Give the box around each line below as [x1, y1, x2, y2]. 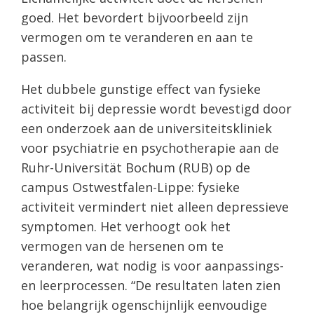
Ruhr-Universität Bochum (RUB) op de [21, 158, 250, 176]
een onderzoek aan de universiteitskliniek [21, 119, 272, 137]
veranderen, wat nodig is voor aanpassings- [21, 257, 284, 274]
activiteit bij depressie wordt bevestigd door [21, 100, 292, 117]
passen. [21, 48, 67, 65]
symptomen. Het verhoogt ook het [21, 217, 231, 235]
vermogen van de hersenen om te [21, 237, 224, 254]
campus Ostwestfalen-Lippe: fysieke [21, 178, 240, 196]
